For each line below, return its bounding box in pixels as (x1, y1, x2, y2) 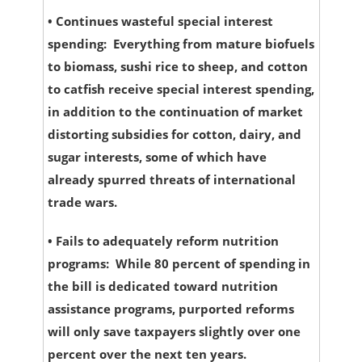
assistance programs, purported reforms (47, 301, 294, 318)
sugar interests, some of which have (47, 149, 267, 166)
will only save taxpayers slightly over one (47, 323, 301, 340)
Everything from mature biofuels (112, 36, 314, 53)
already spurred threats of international (47, 171, 296, 188)
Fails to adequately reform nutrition (55, 233, 279, 250)
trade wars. (47, 194, 117, 211)
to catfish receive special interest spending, (47, 81, 314, 98)
